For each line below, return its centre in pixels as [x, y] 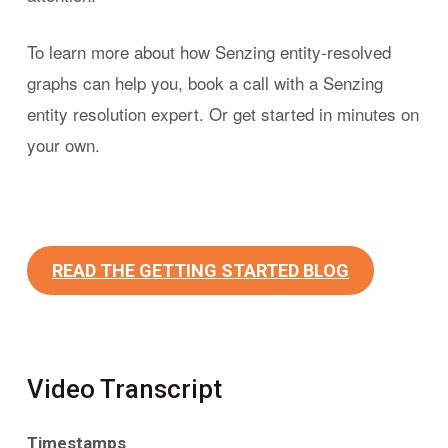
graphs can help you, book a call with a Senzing [204, 82]
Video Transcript [124, 388]
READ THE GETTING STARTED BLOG [200, 270]
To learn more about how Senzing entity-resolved [208, 51]
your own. [63, 144]
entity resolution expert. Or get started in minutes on [222, 113]
